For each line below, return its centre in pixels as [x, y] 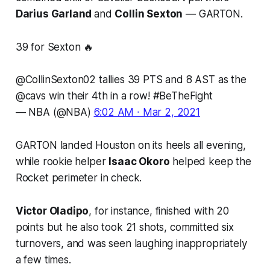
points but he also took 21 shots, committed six [124, 228]
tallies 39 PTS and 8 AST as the [171, 80]
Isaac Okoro [139, 162]
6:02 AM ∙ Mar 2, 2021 [147, 112]
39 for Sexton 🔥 [55, 47]
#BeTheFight [183, 96]
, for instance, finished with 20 [159, 211]
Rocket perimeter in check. [79, 178]
